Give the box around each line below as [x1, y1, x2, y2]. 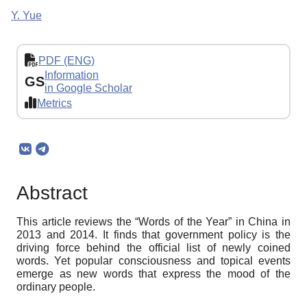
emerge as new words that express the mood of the [16, 268, 291, 280]
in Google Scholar [45, 82, 132, 95]
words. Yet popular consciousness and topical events [16, 255, 291, 267]
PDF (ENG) [38, 54, 95, 66]
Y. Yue [11, 10, 42, 22]
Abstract [16, 182, 88, 204]
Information [45, 69, 99, 82]
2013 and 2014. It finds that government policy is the [16, 229, 291, 241]
